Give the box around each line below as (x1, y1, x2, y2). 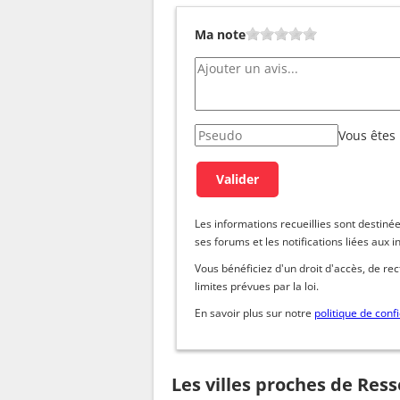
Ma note (195, 25, 246, 43)
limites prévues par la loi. (195, 278, 319, 294)
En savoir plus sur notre (195, 304, 314, 321)
